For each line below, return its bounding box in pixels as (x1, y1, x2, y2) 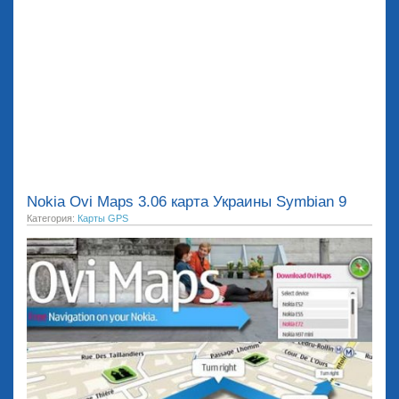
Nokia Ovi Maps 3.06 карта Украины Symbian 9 (27, 192, 346, 210)
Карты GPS (77, 212, 128, 224)
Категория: (27, 212, 77, 224)
